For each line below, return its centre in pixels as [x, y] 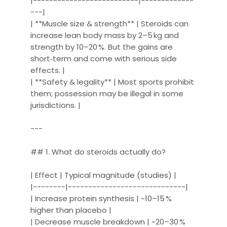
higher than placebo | [71, 210]
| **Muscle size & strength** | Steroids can [110, 23]
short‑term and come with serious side [104, 58]
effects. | [48, 70]
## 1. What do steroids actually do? [98, 152]
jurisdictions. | [56, 105]
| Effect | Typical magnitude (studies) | [104, 175]
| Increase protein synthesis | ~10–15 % [101, 198]
